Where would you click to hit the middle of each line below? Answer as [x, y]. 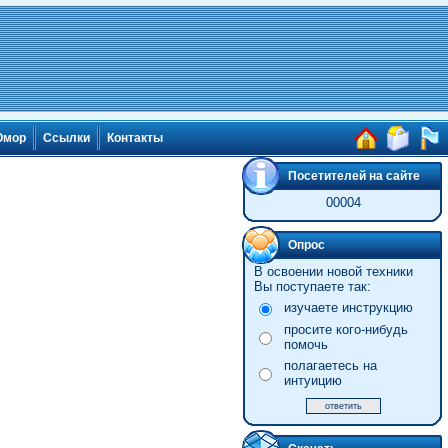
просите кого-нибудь [345, 329]
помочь [305, 344]
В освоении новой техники [333, 271]
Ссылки [66, 138]
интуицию [312, 380]
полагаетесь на [330, 365]
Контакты [135, 138]
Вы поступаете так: [312, 286]
